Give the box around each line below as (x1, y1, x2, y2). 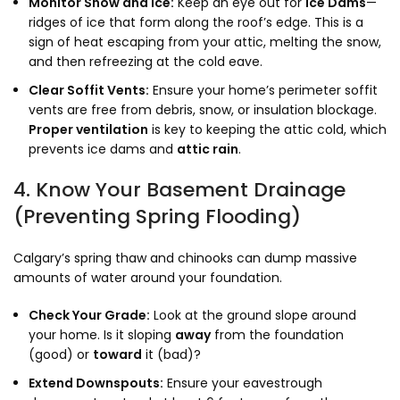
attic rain (177, 140, 238, 158)
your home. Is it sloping (29, 326, 175, 344)
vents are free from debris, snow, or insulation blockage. (29, 101, 377, 119)
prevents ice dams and (29, 140, 177, 158)
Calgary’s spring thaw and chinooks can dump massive (13, 249, 357, 267)
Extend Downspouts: (29, 374, 163, 392)
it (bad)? (142, 346, 201, 363)
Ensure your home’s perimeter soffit (149, 81, 378, 99)
